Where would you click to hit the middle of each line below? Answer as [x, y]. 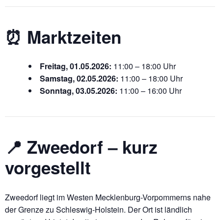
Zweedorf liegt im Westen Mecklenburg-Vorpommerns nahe [108, 197]
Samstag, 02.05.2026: [79, 79]
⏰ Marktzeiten [63, 37]
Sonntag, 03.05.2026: [79, 91]
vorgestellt [48, 168]
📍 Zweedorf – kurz [81, 147]
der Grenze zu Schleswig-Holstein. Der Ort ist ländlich [98, 209]
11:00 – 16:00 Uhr [150, 91]
